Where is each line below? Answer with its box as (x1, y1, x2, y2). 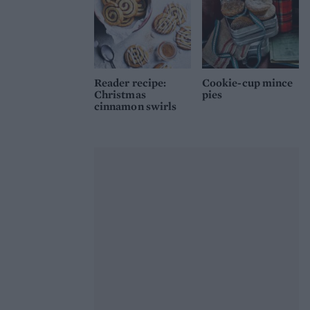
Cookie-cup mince (202, 75, 293, 90)
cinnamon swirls (94, 98, 177, 113)
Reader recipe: (94, 75, 167, 90)
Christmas (94, 86, 146, 102)
